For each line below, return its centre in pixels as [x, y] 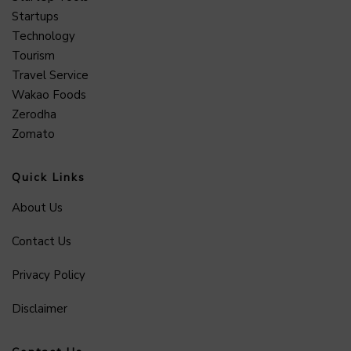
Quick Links [49, 177]
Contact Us [42, 241]
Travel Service [50, 75]
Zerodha [34, 114]
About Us [37, 207]
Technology [43, 36]
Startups [35, 16]
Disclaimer [40, 308]
